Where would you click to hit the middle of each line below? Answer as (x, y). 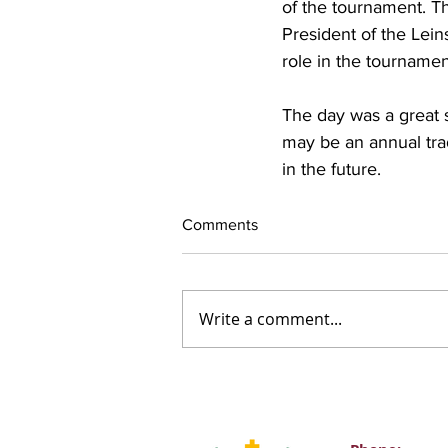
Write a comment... (270, 319)
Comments (220, 224)
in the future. (331, 169)
